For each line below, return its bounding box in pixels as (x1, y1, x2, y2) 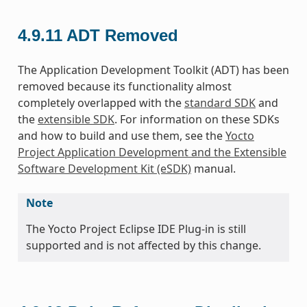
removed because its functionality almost (17, 78, 232, 94)
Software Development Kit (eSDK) (17, 160, 191, 176)
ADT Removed (66, 25, 178, 45)
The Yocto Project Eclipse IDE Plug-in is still (25, 221, 246, 236)
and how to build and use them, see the (17, 127, 225, 143)
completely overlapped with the (17, 95, 184, 110)
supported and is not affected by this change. (25, 237, 261, 253)
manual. (191, 160, 236, 176)
